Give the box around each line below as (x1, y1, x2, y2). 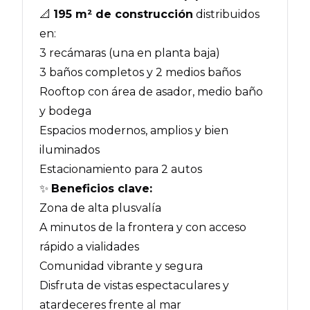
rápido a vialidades (39, 240, 139, 253)
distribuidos (193, 8, 259, 21)
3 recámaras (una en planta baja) (39, 46, 220, 60)
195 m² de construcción (53, 8, 193, 21)
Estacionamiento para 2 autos (39, 163, 202, 176)
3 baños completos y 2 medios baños (39, 66, 241, 79)
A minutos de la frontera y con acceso (39, 221, 246, 234)
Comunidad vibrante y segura (39, 259, 203, 273)
